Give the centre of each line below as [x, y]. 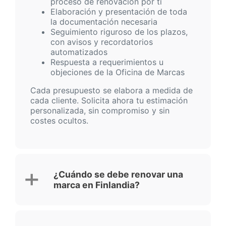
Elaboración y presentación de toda [119, 12]
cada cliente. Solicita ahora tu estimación [109, 101]
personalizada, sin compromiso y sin [100, 111]
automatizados [79, 52]
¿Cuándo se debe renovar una [118, 175]
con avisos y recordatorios [102, 42]
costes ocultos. [59, 121]
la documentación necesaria [104, 22]
